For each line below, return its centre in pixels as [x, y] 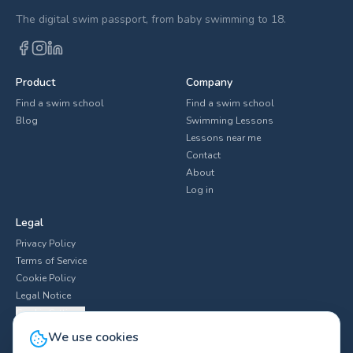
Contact [203, 155]
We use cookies [93, 337]
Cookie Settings [50, 313]
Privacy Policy [46, 243]
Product [35, 82]
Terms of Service [51, 261]
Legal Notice [43, 295]
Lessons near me [223, 138]
